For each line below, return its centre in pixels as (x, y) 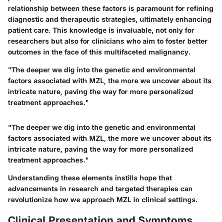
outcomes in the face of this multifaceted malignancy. (99, 52)
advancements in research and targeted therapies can (100, 189)
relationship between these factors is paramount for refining (111, 8)
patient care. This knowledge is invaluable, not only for (101, 30)
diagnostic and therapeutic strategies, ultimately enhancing (110, 19)
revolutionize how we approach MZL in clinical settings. (103, 200)
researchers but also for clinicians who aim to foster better (108, 41)
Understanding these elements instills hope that (90, 178)
